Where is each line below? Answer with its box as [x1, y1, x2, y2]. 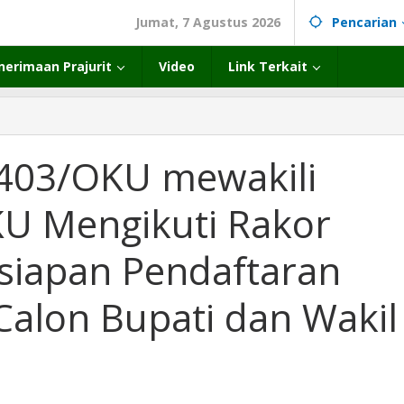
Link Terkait [228, 58, 308, 75]
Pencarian [332, 14, 397, 31]
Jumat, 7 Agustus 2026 [135, 14, 280, 31]
